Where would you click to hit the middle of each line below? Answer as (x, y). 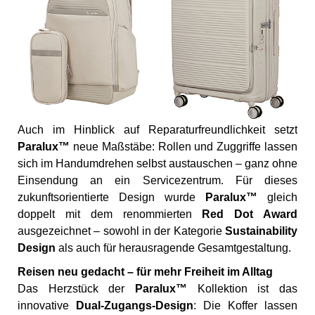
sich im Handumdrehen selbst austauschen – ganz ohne (157, 164)
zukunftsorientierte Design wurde (111, 198)
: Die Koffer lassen (245, 306)
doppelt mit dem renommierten (110, 214)
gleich (277, 198)
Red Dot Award (250, 214)
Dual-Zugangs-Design (135, 306)
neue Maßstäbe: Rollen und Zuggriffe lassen (184, 147)
